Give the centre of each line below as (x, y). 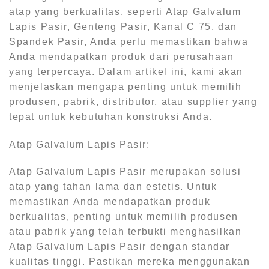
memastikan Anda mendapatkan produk (110, 202)
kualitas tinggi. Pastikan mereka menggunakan (130, 262)
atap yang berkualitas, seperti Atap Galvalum (125, 11)
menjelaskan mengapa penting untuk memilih (125, 86)
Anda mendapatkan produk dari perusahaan (122, 56)
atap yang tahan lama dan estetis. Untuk (113, 187)
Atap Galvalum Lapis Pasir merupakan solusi (125, 172)
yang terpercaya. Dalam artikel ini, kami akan (126, 71)
